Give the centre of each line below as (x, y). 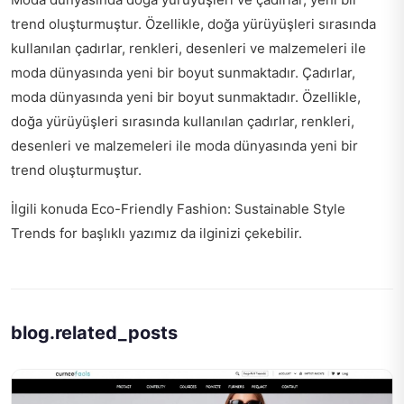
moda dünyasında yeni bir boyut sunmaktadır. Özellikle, (186, 97)
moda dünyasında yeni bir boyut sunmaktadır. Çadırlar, (183, 73)
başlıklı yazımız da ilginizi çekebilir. (190, 234)
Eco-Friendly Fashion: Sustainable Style (218, 209)
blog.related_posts (94, 333)
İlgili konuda (51, 209)
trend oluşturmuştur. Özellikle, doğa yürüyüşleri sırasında (193, 24)
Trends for (44, 234)
